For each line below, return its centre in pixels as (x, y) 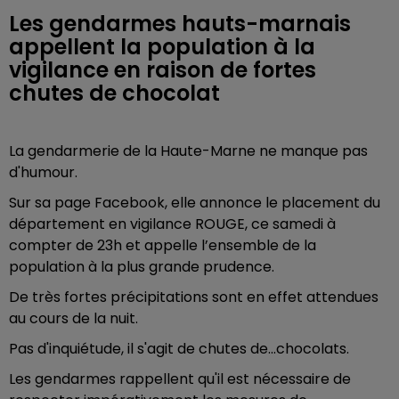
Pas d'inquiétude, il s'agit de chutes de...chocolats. (179, 349)
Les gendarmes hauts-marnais (180, 24)
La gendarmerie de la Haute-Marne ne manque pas (188, 151)
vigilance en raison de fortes (163, 70)
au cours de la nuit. (73, 318)
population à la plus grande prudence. (142, 267)
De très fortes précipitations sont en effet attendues (194, 297)
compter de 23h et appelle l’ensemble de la (163, 245)
